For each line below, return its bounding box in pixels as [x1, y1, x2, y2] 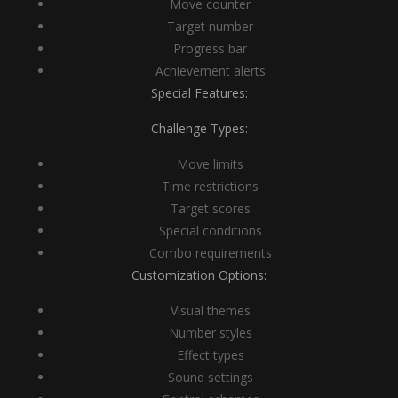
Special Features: [150, 84, 248, 101]
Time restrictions [162, 178, 259, 195]
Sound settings [167, 369, 253, 386]
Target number [167, 18, 253, 35]
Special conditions [158, 222, 262, 239]
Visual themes [170, 302, 251, 319]
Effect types [176, 346, 244, 363]
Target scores [170, 200, 251, 217]
